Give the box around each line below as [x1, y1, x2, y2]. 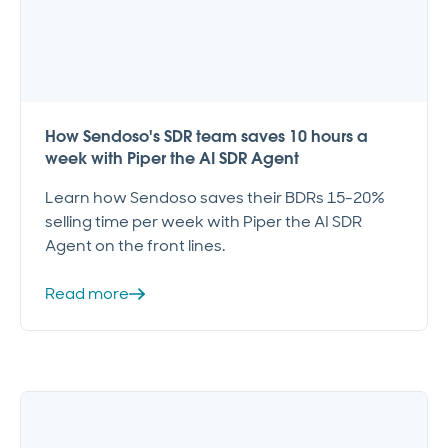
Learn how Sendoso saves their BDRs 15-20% [45, 186, 385, 208]
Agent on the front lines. [45, 234, 225, 256]
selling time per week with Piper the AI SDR [45, 210, 362, 232]
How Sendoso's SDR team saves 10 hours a [45, 125, 368, 147]
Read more [45, 282, 129, 304]
